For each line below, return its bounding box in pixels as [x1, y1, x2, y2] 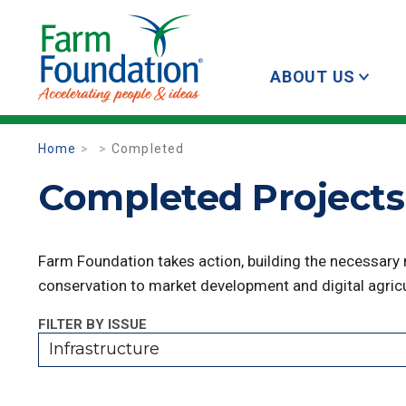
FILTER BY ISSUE [38, 316, 147, 333]
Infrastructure [48, 339, 159, 359]
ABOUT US [270, 67, 355, 86]
